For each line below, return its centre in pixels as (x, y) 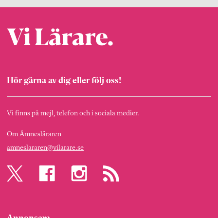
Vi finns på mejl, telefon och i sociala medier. (73, 113)
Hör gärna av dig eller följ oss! (64, 81)
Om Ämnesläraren (34, 134)
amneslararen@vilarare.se (45, 148)
